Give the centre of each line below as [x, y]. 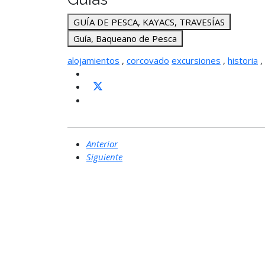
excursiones [196, 60]
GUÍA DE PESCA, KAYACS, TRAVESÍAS [149, 22]
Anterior [102, 143]
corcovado [148, 60]
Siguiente [104, 156]
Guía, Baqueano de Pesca [125, 38]
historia [243, 60]
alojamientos [93, 60]
